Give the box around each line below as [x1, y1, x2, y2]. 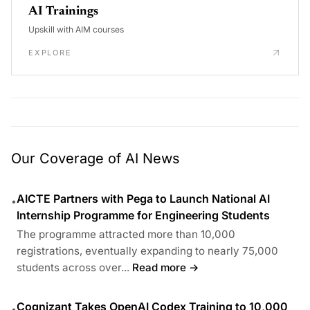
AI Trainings [28, 6, 98, 19]
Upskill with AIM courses [28, 24, 124, 35]
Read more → [132, 261, 199, 275]
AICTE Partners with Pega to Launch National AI [17, 192, 270, 206]
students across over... [17, 261, 129, 275]
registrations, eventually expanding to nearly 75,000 [17, 244, 278, 258]
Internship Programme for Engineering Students [17, 208, 270, 223]
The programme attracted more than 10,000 [17, 228, 235, 241]
